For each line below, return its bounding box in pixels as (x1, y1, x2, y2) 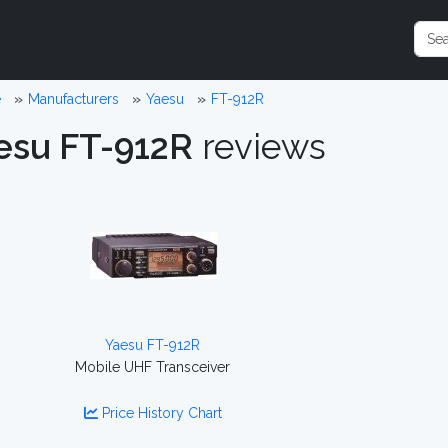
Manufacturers (27, 91, 119, 107)
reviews (193, 126, 326, 167)
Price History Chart (97, 405, 222, 421)
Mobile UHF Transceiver (75, 359, 231, 375)
